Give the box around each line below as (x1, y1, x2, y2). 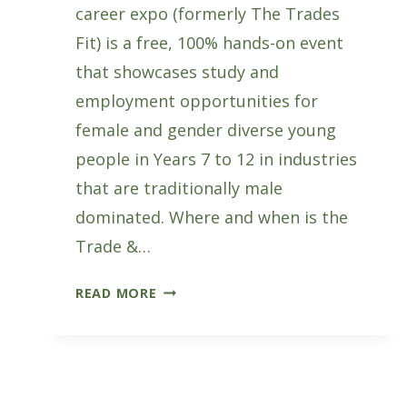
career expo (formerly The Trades (75, 2, 340, 25)
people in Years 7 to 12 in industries (75, 147, 357, 170)
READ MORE (75, 283, 157, 302)
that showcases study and (75, 60, 279, 83)
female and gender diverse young (75, 118, 336, 141)
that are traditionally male (75, 176, 283, 199)
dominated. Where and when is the (75, 205, 348, 228)
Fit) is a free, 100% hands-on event (75, 31, 343, 54)
